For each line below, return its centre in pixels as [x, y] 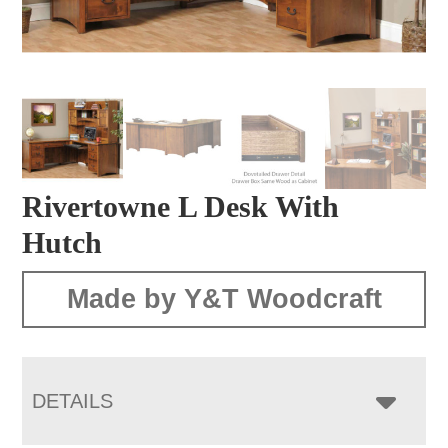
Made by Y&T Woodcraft [224, 298]
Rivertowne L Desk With [181, 206]
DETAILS [73, 400]
